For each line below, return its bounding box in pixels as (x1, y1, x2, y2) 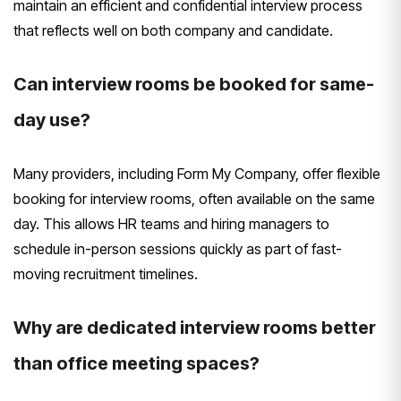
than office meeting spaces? (13, 352, 260, 374)
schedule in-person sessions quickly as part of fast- (13, 239, 342, 258)
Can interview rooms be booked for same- (13, 73, 374, 95)
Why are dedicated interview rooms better (13, 316, 376, 338)
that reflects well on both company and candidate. (13, 21, 333, 39)
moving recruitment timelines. (13, 264, 198, 283)
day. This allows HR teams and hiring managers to (13, 214, 329, 233)
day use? (13, 108, 90, 131)
